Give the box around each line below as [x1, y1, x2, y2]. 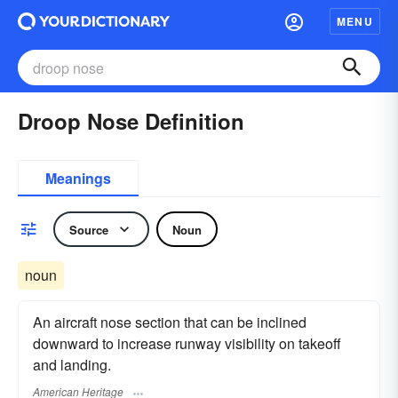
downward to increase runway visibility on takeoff [33, 333, 341, 354]
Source [69, 220, 108, 238]
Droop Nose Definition [18, 106, 244, 136]
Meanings [45, 168, 111, 188]
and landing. [33, 354, 111, 375]
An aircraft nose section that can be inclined [33, 312, 306, 332]
